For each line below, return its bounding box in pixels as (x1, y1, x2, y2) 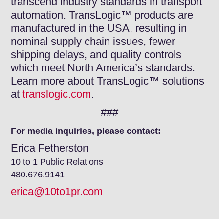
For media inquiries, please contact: (11, 126, 161, 136)
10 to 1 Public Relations (11, 157, 104, 167)
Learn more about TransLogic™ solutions (11, 75, 205, 87)
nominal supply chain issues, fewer (11, 35, 175, 47)
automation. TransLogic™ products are (11, 9, 194, 21)
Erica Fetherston (11, 142, 89, 154)
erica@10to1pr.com (11, 185, 103, 197)
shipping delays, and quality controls (11, 48, 182, 61)
